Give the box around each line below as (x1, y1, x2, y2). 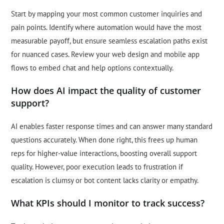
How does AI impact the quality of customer (11, 84, 201, 97)
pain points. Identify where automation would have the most (11, 22, 202, 32)
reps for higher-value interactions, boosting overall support (11, 148, 197, 158)
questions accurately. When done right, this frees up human (11, 135, 198, 145)
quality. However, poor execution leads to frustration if (11, 162, 183, 172)
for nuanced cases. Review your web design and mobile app (11, 49, 200, 59)
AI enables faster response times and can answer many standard (11, 121, 213, 131)
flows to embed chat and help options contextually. (11, 63, 174, 73)
